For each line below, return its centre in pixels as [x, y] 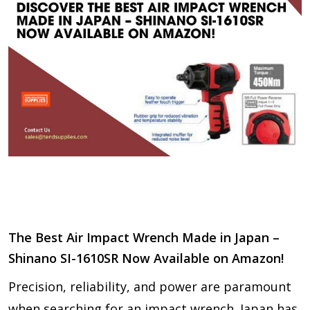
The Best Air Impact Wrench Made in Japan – [144, 237]
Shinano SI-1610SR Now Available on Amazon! [146, 258]
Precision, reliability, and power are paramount [150, 286]
